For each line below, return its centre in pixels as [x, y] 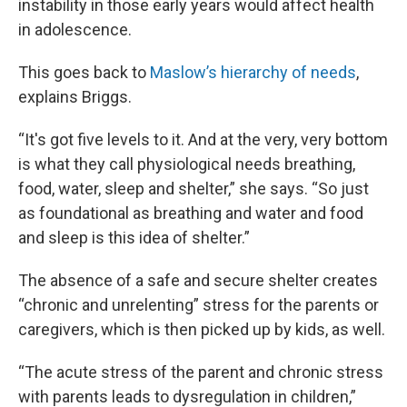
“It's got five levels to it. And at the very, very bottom [203, 139]
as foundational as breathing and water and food [191, 213]
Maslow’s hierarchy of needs [253, 72]
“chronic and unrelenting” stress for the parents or [199, 305]
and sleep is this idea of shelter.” [134, 238]
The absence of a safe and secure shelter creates [198, 280]
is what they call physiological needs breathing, [187, 164]
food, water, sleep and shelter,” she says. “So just [194, 189]
